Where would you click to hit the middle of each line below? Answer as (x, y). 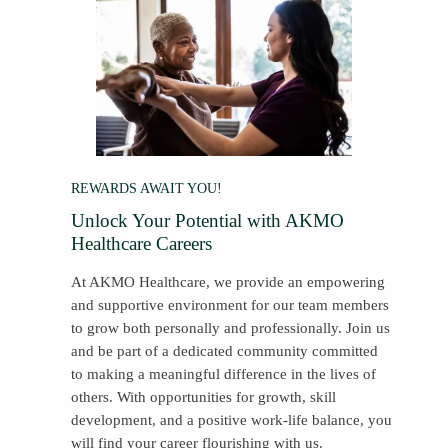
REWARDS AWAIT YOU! (146, 187)
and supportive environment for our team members (230, 304)
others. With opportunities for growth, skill (203, 396)
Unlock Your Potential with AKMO (207, 220)
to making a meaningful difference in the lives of (223, 373)
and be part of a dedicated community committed (224, 350)
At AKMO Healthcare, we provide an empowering (228, 281)
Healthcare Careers (141, 243)
